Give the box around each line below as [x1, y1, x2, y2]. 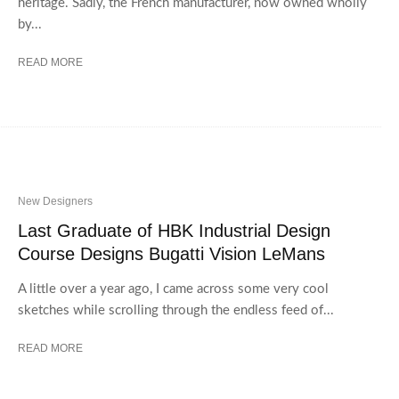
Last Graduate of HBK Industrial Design [18, 220, 330, 240]
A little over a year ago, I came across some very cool [18, 281, 329, 296]
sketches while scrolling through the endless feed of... [18, 303, 334, 317]
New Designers [18, 194, 93, 208]
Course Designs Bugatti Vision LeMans [18, 243, 325, 264]
